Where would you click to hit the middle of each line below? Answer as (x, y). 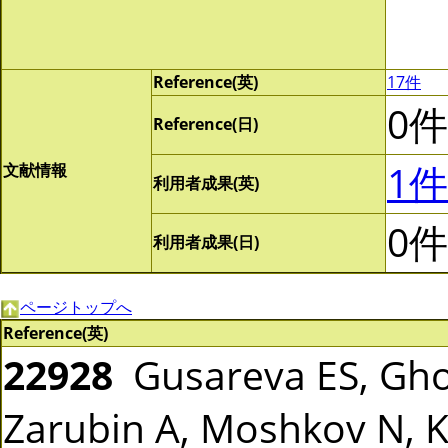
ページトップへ (76, 307)
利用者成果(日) (206, 242)
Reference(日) (205, 124)
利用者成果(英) (206, 183)
